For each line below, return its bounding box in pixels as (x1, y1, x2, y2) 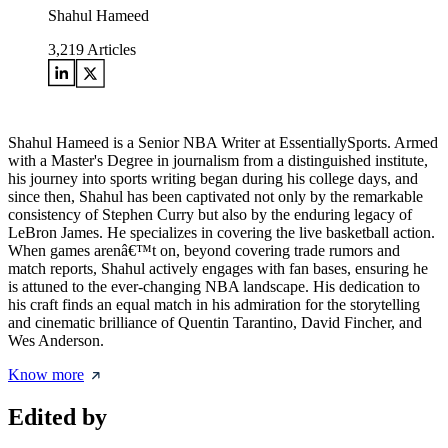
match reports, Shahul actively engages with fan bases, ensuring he (8, 260, 428, 278)
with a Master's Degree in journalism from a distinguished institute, (8, 152, 428, 170)
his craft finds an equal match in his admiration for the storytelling (8, 296, 420, 314)
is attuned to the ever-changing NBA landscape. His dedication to (8, 278, 420, 296)
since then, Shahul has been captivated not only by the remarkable (8, 188, 423, 206)
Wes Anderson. (8, 332, 104, 350)
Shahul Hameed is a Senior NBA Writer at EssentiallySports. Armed (8, 134, 438, 152)
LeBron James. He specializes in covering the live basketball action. (8, 224, 435, 242)
